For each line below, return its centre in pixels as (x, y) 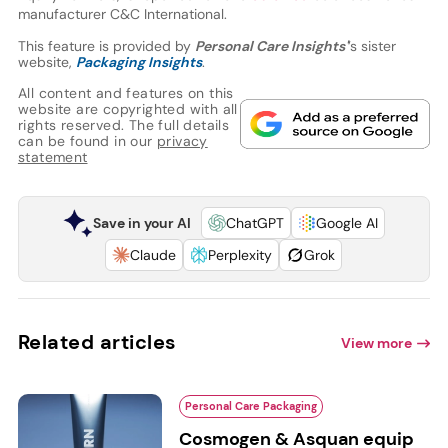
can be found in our (87, 141)
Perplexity (240, 255)
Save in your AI (141, 223)
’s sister (371, 46)
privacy (182, 141)
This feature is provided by (106, 46)
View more (377, 343)
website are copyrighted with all (127, 109)
